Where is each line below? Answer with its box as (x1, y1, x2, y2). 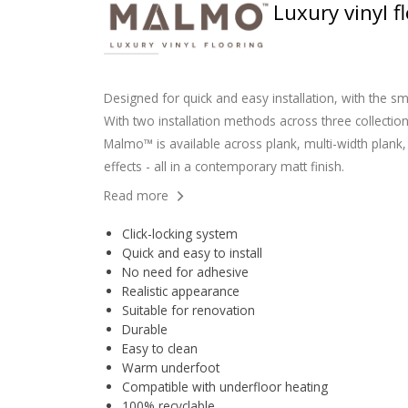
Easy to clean (122, 339, 198, 357)
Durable (122, 320, 168, 338)
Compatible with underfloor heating (122, 377, 328, 395)
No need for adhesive (122, 262, 249, 280)
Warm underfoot (122, 358, 219, 376)
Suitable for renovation (122, 301, 255, 319)
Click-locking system (122, 224, 238, 242)
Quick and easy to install (122, 243, 262, 261)
